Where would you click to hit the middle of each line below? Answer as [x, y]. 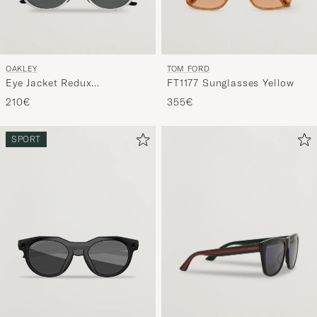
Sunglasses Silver [50, 96]
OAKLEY [22, 68]
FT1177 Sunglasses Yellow [231, 82]
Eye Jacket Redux [49, 82]
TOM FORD [189, 68]
